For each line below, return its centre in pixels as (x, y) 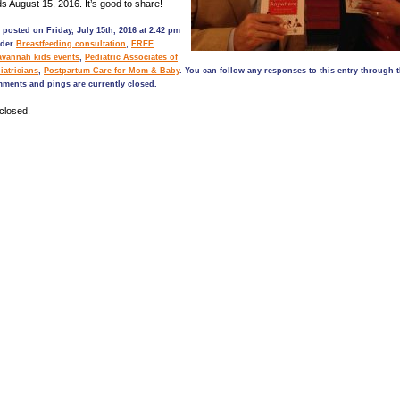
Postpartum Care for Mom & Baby (112, 71)
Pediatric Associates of (131, 57)
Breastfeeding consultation (71, 44)
